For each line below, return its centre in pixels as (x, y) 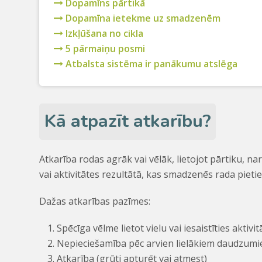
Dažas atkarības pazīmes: (95, 201)
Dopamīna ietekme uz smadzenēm (142, 18)
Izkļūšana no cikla (104, 34)
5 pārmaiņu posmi (104, 49)
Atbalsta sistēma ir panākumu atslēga (151, 64)
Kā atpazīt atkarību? (127, 121)
